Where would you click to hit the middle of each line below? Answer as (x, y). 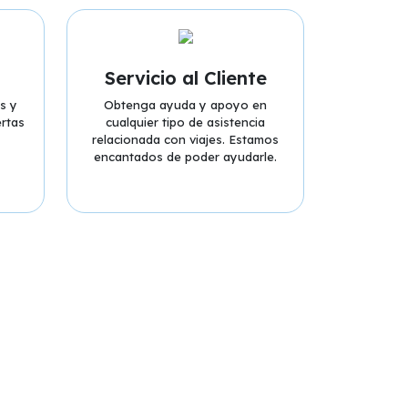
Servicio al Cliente (185, 78)
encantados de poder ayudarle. (185, 157)
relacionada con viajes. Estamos (185, 139)
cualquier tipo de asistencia (185, 122)
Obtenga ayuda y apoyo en (185, 105)
